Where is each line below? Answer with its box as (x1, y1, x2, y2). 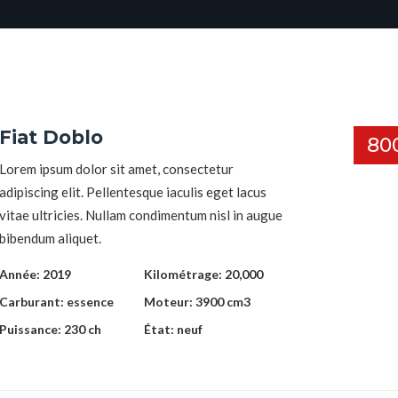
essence (67, 293, 114, 309)
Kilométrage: (143, 266, 225, 282)
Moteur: (143, 293, 195, 309)
